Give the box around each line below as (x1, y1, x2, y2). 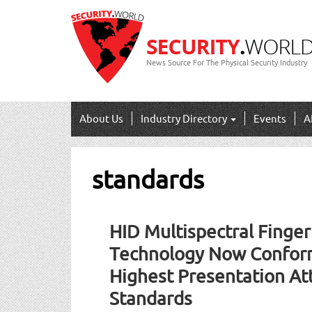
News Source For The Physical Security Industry (146, 56, 307, 68)
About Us (79, 111, 123, 125)
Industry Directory (141, 111, 229, 125)
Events (253, 111, 286, 125)
